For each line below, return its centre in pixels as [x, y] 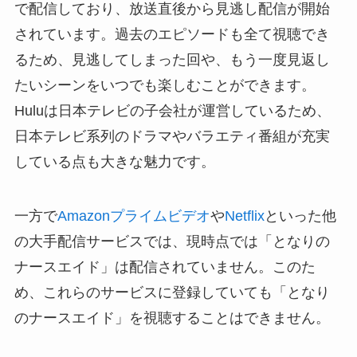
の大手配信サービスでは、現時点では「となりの [172, 242]
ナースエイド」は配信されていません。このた [165, 267]
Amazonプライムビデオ [133, 216]
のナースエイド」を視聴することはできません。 [172, 318]
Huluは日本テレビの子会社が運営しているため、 [172, 111]
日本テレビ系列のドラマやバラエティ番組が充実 [172, 137]
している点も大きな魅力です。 [114, 162]
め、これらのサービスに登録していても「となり [172, 293]
